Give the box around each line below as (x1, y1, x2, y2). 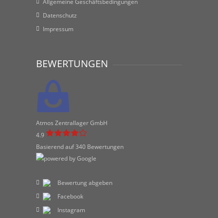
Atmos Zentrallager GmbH (36, 119, 108, 127)
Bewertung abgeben (57, 179, 112, 187)
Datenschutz (43, 11, 77, 19)
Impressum (43, 25, 73, 33)
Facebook (57, 192, 83, 200)
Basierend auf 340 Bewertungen (36, 143, 124, 151)
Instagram (57, 206, 85, 214)
